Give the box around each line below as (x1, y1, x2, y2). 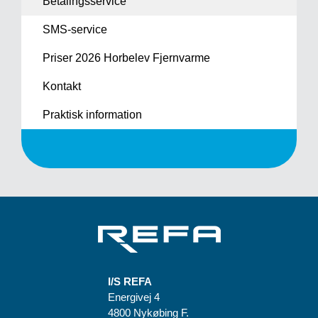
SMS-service (43, 23, 107, 35)
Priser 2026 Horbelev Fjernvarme (43, 52, 210, 64)
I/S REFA (107, 275, 152, 287)
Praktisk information (43, 109, 142, 121)
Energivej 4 (107, 291, 160, 303)
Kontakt (43, 80, 81, 92)
